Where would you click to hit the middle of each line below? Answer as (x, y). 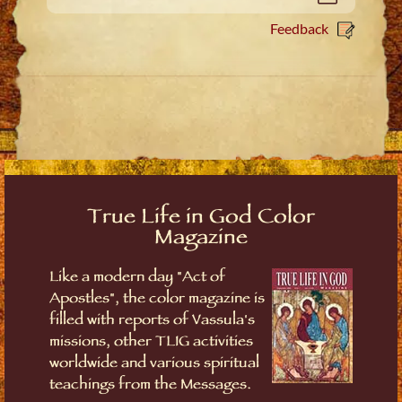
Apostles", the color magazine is (157, 300)
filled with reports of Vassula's (152, 321)
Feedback (299, 28)
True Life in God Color (201, 218)
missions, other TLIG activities (151, 343)
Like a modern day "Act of (137, 278)
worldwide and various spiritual (154, 364)
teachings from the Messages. (150, 386)
